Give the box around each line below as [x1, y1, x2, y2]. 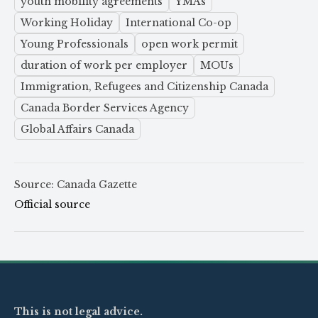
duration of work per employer [21, 59, 187, 72]
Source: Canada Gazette [14, 178, 137, 192]
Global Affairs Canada [21, 123, 134, 136]
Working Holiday [21, 16, 113, 30]
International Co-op [126, 16, 231, 30]
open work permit [141, 38, 238, 51]
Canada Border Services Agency [21, 102, 189, 115]
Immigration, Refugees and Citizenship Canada [21, 80, 268, 94]
